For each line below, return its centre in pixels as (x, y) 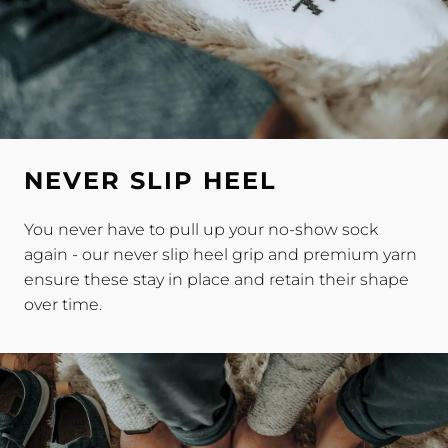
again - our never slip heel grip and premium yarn (220, 255)
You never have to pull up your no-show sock (201, 230)
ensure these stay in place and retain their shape (216, 280)
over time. (63, 305)
